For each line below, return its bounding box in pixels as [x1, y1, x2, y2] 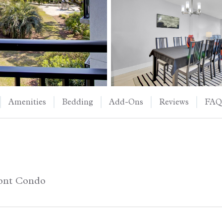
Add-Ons [109, 97, 143, 107]
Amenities [8, 97, 46, 107]
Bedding [62, 97, 93, 107]
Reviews [159, 97, 189, 107]
